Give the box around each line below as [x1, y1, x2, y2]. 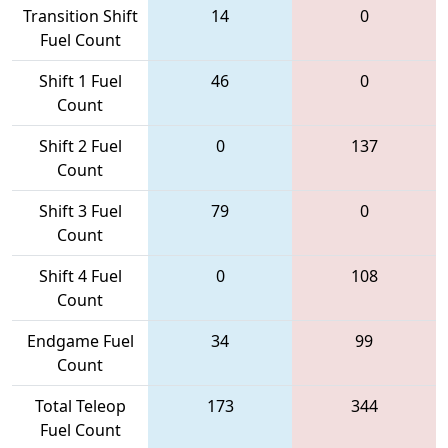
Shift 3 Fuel [38, 199, 122, 222]
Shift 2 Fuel [38, 134, 122, 157]
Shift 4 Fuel [38, 264, 122, 287]
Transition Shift [22, 4, 138, 27]
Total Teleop [34, 394, 126, 417]
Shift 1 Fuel [38, 69, 122, 92]
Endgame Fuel [26, 329, 134, 352]
